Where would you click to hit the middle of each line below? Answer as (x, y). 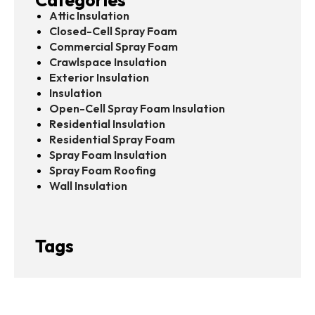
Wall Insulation (88, 185)
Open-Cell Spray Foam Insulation (137, 108)
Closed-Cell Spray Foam (113, 31)
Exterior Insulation (99, 77)
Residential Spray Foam (112, 139)
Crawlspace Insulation (108, 62)
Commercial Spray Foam (114, 46)
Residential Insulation (107, 123)
